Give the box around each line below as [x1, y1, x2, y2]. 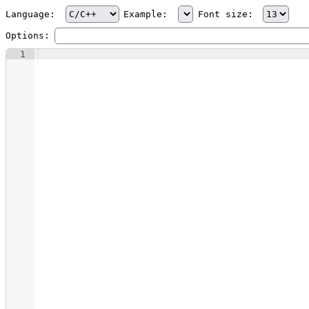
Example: [123, 9, 174, 19]
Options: [6, 30, 50, 41]
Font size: [197, 9, 259, 19]
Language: [6, 9, 61, 19]
